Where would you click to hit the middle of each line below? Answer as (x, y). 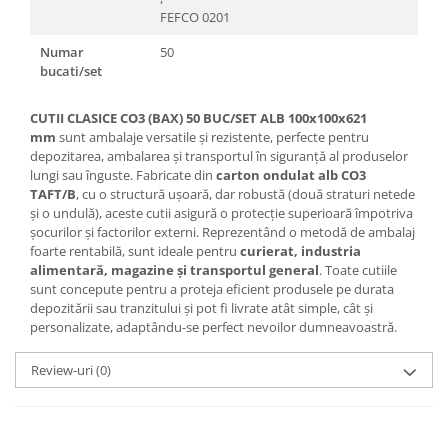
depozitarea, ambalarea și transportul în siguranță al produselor (219, 156)
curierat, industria (300, 251)
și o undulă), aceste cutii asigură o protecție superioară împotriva (221, 213)
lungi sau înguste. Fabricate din (123, 175)
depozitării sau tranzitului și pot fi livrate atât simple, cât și (201, 308)
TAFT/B (53, 194)
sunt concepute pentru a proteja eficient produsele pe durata (212, 289)
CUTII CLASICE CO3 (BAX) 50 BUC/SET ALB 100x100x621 (198, 118)
